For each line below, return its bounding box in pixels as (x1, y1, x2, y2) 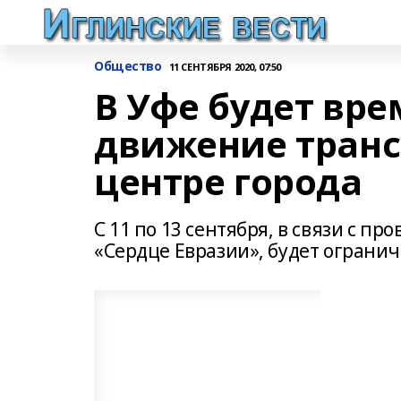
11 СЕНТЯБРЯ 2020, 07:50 (168, 59, 281, 73)
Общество (94, 57, 162, 74)
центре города (94, 157, 363, 206)
